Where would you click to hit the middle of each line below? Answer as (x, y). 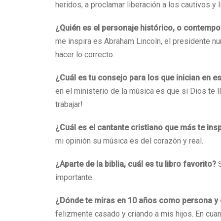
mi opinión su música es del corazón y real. (130, 141)
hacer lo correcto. (86, 55)
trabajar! (69, 104)
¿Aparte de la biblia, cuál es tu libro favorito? (137, 164)
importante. (74, 177)
